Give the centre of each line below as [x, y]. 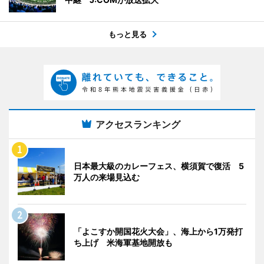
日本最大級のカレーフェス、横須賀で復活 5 [159, 166]
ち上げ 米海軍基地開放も [123, 243]
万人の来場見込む [107, 177]
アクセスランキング [138, 125]
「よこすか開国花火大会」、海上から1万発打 [158, 232]
